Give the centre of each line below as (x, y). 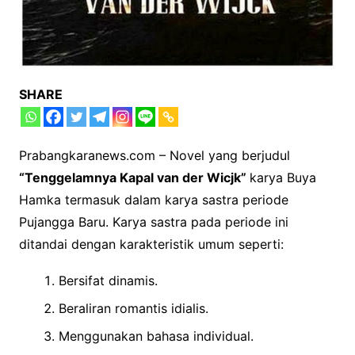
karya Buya (282, 177)
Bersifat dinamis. (108, 280)
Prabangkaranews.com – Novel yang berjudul (154, 155)
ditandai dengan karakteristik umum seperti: (151, 244)
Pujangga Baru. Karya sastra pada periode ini (153, 221)
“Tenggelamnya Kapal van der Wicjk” (134, 177)
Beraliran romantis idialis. (133, 308)
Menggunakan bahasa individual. (156, 336)
